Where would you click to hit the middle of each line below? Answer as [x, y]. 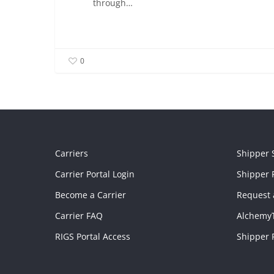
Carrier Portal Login [95, 174]
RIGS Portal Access [93, 236]
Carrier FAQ [79, 216]
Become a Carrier [91, 195]
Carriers [72, 153]
